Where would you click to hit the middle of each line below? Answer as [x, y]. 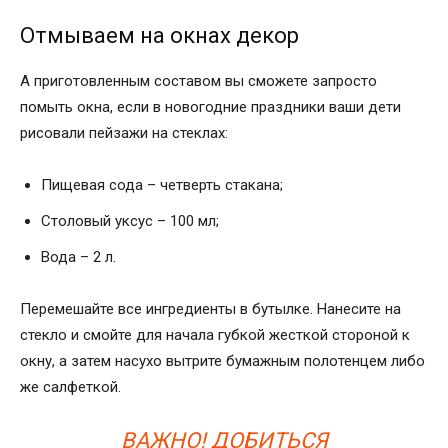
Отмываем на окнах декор [159, 35]
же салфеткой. [70, 386]
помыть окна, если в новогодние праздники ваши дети [210, 106]
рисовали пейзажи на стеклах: [124, 132]
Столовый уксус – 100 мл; [130, 220]
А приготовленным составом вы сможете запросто [198, 80]
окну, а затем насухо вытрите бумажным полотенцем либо [222, 360]
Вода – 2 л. [78, 256]
